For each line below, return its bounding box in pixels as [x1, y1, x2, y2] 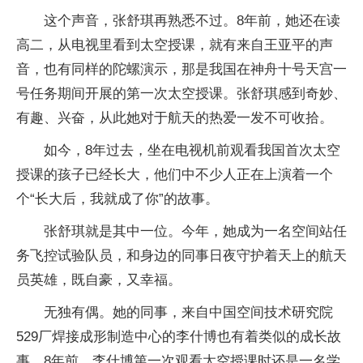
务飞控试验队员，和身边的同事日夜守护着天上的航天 [16, 248, 347, 263]
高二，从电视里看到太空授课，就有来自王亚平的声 [16, 37, 333, 53]
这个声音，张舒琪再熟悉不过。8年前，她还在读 [44, 13, 340, 28]
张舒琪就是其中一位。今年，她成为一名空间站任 [44, 224, 347, 239]
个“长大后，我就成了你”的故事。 [16, 191, 219, 207]
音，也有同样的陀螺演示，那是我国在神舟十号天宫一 [16, 62, 347, 77]
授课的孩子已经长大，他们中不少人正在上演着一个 [16, 167, 333, 182]
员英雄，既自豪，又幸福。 [16, 272, 181, 288]
